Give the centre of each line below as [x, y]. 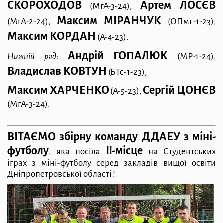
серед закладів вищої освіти [156, 163]
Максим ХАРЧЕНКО [58, 90]
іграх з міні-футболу [52, 163]
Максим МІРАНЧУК [109, 21]
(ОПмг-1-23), [189, 22]
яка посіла [81, 152]
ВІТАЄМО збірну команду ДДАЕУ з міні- [111, 137]
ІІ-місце [124, 151]
